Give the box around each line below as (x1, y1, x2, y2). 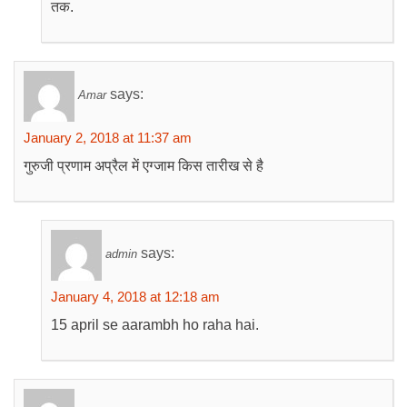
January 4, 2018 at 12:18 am (51, 289, 220, 304)
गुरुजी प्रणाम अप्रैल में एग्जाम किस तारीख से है (24, 158, 263, 174)
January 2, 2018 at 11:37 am (24, 130, 192, 145)
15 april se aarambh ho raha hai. (51, 317, 259, 333)
